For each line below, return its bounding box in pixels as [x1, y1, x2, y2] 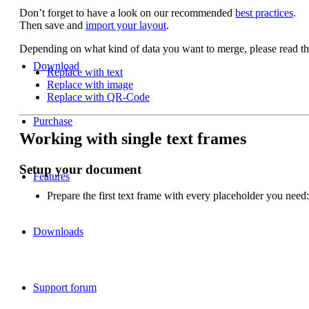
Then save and [19, 19, 86, 31]
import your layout [86, 19, 166, 31]
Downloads [33, 225, 83, 237]
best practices [235, 6, 293, 19]
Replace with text [47, 66, 123, 78]
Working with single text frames [19, 129, 246, 148]
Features [33, 170, 70, 182]
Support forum [33, 281, 97, 293]
